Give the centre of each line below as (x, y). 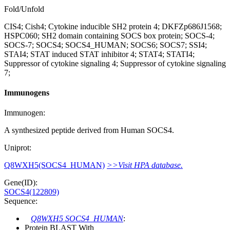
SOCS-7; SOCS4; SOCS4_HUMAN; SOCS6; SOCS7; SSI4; (106, 45)
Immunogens (27, 93)
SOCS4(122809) (32, 192)
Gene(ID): (21, 183)
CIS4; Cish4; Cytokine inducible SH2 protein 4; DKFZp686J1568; (113, 26)
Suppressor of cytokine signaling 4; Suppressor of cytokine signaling (115, 63)
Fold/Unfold (24, 9)
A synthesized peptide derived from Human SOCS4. (89, 130)
